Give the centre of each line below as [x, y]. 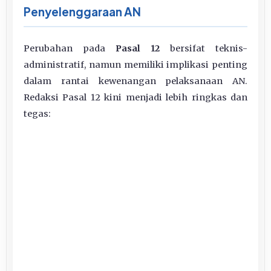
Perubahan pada [70, 48]
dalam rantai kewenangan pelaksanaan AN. [135, 81]
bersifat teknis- [204, 48]
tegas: [37, 113]
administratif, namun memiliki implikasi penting [135, 64]
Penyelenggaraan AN [82, 11]
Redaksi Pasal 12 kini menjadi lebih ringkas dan [135, 97]
